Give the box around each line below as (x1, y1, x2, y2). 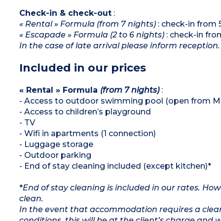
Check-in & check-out (19, 8, 111, 18)
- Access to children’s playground (19, 107, 151, 116)
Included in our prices (19, 61, 146, 74)
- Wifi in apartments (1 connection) (19, 128, 156, 138)
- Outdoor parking (19, 150, 91, 160)
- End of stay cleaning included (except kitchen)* (19, 161, 211, 171)
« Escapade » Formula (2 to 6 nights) (19, 30, 164, 39)
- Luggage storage (19, 139, 93, 149)
